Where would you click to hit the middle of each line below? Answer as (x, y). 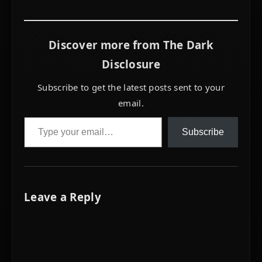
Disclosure (131, 64)
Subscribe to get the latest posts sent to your (131, 87)
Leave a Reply (63, 196)
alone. (37, 9)
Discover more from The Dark (131, 45)
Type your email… (40, 117)
